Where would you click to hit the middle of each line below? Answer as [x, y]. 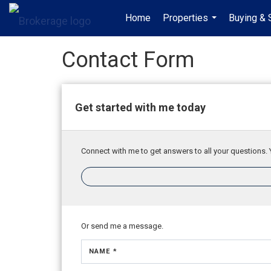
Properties [185, 18]
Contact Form [128, 60]
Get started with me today [140, 107]
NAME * [103, 251]
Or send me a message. [122, 226]
